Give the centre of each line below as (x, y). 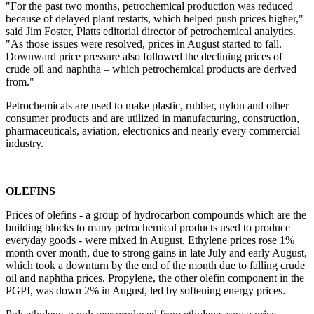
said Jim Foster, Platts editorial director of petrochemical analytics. (151, 31)
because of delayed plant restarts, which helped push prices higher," (155, 18)
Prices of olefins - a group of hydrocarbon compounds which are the (156, 214)
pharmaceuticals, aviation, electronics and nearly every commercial (153, 130)
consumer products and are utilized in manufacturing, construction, (152, 118)
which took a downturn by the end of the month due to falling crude (155, 265)
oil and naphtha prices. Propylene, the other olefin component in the (155, 278)
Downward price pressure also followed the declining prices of (144, 56)
